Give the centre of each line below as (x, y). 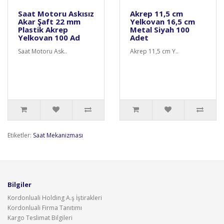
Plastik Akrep (43, 29)
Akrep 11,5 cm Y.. (154, 51)
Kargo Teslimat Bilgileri (40, 218)
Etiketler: (20, 135)
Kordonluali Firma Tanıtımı (45, 208)
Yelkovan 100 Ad (49, 37)
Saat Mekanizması (58, 135)
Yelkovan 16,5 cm (162, 21)
